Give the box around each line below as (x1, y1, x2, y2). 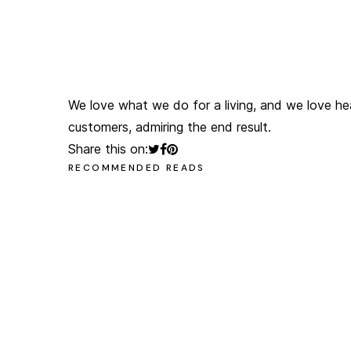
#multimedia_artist (24, 51, 161, 70)
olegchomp (24, 29, 107, 48)
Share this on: (68, 141, 148, 157)
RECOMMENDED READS (68, 161, 205, 174)
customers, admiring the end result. (68, 119, 271, 135)
